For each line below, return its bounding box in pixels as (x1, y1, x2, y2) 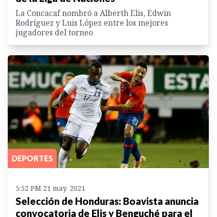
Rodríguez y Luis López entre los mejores (15, 17, 168, 28)
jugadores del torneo (15, 27, 93, 38)
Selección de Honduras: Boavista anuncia (15, 195, 199, 207)
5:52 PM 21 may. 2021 (15, 184, 85, 193)
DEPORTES (12, 154, 53, 163)
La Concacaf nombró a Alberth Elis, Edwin (15, 7, 171, 18)
